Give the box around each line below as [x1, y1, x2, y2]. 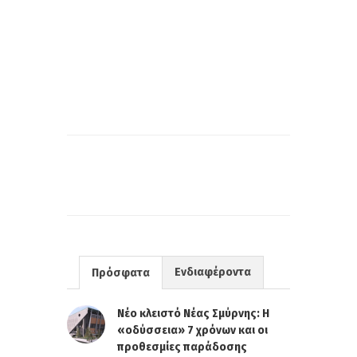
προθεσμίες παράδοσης [117, 339, 247, 354]
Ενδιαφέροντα [175, 265, 251, 279]
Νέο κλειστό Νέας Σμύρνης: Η [117, 306, 269, 320]
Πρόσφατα [92, 265, 150, 280]
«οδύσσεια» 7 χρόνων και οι [117, 323, 268, 337]
